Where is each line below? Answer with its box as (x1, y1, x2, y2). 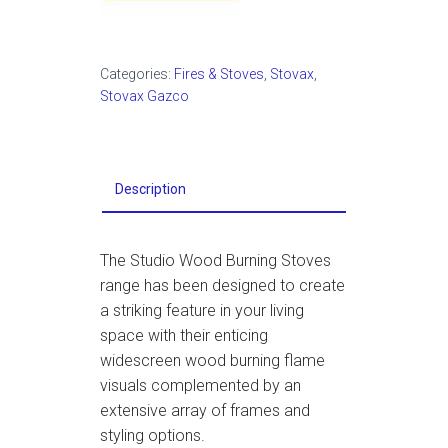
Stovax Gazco (100, 88, 189, 104)
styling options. (100, 426, 205, 445)
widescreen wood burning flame (100, 351, 325, 370)
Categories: (100, 66, 174, 82)
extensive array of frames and (100, 401, 310, 420)
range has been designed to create (100, 276, 345, 295)
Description (115, 181, 186, 197)
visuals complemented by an (100, 376, 301, 395)
